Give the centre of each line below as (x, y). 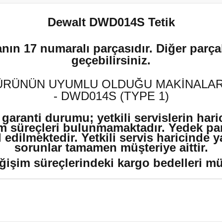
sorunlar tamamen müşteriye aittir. (111, 147)
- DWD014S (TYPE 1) (111, 96)
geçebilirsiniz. (111, 60)
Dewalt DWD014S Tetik (111, 22)
